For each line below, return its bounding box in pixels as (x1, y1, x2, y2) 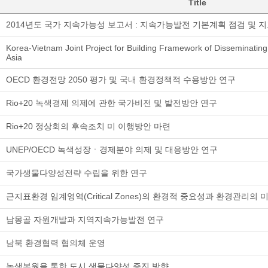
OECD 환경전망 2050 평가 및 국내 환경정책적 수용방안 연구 (6, 75, 236, 84)
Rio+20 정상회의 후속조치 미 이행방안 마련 (6, 121, 170, 131)
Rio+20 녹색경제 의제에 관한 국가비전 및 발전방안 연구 (6, 98, 217, 108)
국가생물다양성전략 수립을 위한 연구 (6, 168, 147, 178)
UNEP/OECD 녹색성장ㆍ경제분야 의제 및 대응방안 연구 (6, 145, 218, 154)
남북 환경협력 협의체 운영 (6, 238, 105, 248)
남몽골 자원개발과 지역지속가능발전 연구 (6, 215, 164, 224)
